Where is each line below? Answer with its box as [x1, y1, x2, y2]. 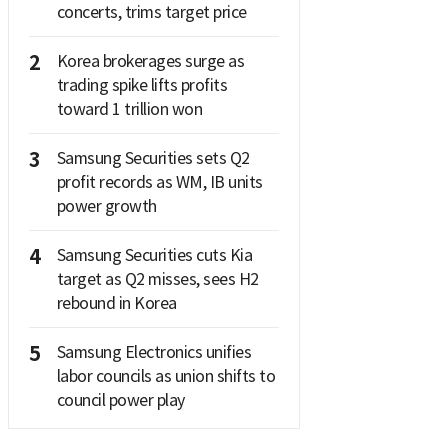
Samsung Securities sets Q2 [56, 147, 250, 168]
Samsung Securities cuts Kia [56, 244, 252, 265]
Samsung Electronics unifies [56, 341, 251, 362]
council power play [56, 389, 185, 410]
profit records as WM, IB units [56, 171, 263, 192]
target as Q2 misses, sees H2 [56, 268, 259, 289]
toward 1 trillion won [56, 98, 202, 119]
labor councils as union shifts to [56, 365, 275, 386]
